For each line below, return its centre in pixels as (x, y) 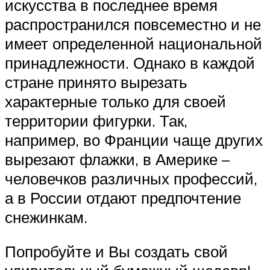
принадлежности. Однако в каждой (130, 62)
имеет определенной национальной (133, 43)
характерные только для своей (115, 101)
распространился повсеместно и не (133, 24)
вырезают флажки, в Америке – (117, 159)
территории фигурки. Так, (96, 120)
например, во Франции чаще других (134, 140)
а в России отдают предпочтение (123, 197)
